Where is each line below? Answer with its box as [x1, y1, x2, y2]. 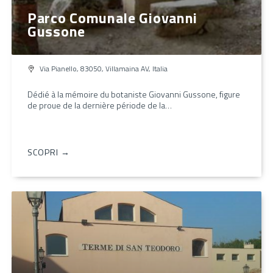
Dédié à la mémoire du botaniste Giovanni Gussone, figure [27, 87, 240, 101]
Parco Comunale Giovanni [27, 6, 198, 29]
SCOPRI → [27, 145, 70, 158]
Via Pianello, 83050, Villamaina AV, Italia [40, 62, 168, 74]
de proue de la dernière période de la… [27, 98, 172, 112]
